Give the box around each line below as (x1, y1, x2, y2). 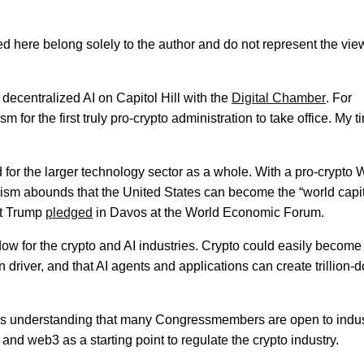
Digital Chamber (232, 91, 326, 105)
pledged (45, 206, 93, 219)
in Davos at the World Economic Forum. (93, 206, 324, 219)
